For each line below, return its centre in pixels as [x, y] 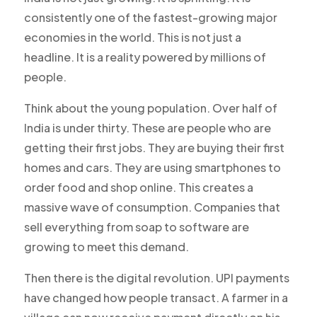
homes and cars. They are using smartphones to [152, 168]
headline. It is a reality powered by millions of [145, 57]
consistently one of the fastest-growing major [150, 18]
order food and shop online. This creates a [138, 188]
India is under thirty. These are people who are [147, 128]
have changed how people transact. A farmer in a [156, 298]
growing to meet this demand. [106, 247]
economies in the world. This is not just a [132, 38]
